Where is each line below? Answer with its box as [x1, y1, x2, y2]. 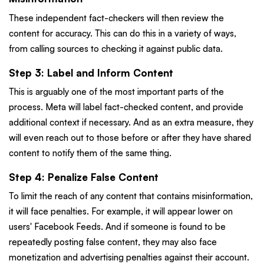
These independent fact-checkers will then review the [9, 12, 224, 24]
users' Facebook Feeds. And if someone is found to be [9, 221, 226, 233]
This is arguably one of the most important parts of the [9, 86, 224, 98]
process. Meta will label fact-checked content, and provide [9, 101, 243, 113]
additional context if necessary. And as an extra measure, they [9, 117, 253, 128]
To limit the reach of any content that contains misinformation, [9, 190, 253, 202]
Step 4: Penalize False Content [9, 171, 159, 184]
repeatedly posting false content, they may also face [9, 236, 217, 248]
